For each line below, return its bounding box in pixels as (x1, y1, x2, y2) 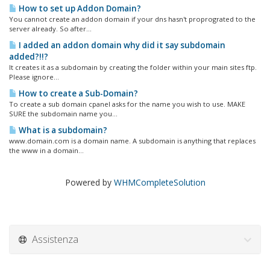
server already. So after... (9, 24, 92, 33)
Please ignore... (9, 72, 59, 81)
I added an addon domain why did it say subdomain (17, 40, 225, 51)
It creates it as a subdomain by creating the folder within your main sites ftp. (9, 63, 257, 72)
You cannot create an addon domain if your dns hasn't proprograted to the (9, 14, 256, 24)
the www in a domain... (9, 146, 84, 155)
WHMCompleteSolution (113, 177, 206, 188)
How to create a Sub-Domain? (17, 88, 138, 99)
